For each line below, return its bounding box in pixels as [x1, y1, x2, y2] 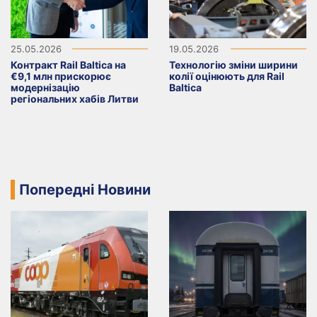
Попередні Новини [19, 181, 151, 199]
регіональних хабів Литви [11, 93, 139, 105]
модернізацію [11, 81, 80, 94]
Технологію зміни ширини [169, 59, 298, 71]
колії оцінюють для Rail [169, 70, 284, 83]
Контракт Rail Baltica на [11, 59, 126, 71]
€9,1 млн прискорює [11, 70, 111, 83]
